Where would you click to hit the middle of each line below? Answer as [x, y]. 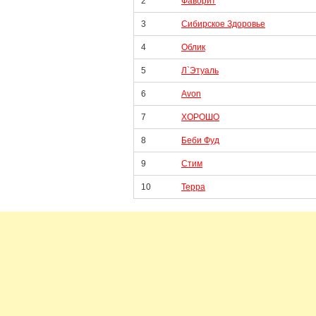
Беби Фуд [200, 140]
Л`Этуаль [200, 71]
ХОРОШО [200, 117]
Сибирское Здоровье [223, 24]
